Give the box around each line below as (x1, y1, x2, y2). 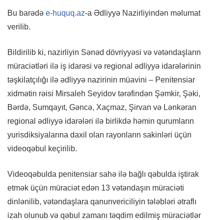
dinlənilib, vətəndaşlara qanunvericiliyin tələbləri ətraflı (7, 197, 196, 206)
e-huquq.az (46, 9, 85, 18)
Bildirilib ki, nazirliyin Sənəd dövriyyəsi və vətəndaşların (7, 48, 201, 57)
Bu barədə (7, 9, 46, 18)
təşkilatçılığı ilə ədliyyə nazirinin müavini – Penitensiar (7, 76, 195, 84)
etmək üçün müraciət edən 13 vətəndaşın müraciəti (7, 184, 184, 192)
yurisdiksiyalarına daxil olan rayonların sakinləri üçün (7, 131, 192, 139)
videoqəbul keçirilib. (7, 144, 77, 153)
